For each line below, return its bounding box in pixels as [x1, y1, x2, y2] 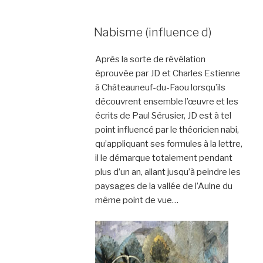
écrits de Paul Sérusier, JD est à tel [95, 110, 231, 121]
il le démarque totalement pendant [95, 153, 232, 163]
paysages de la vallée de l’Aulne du [95, 181, 232, 191]
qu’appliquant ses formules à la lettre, [95, 139, 242, 149]
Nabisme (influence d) [93, 25, 212, 39]
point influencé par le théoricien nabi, [95, 124, 239, 135]
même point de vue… [95, 195, 178, 205]
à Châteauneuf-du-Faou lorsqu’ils [95, 82, 225, 93]
